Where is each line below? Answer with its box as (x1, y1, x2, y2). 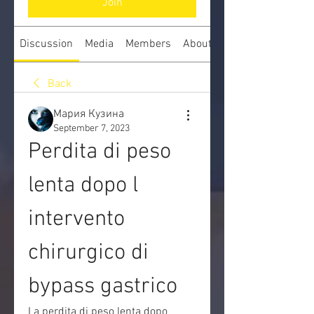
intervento (28, 206, 125, 233)
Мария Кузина (53, 107, 124, 121)
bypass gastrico (28, 273, 177, 300)
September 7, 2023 (53, 123, 130, 135)
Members (125, 37, 171, 51)
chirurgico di (28, 240, 149, 266)
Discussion (20, 37, 74, 51)
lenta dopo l (28, 172, 138, 199)
